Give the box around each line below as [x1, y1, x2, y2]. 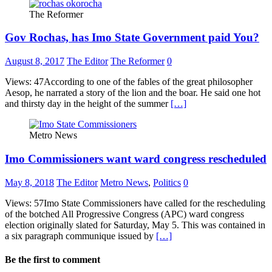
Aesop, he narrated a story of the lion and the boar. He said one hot [5, 87, 260, 98]
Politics [153, 177, 181, 188]
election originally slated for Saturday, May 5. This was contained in [5, 219, 265, 230]
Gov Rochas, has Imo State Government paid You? [5, 31, 259, 44]
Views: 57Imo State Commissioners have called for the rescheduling [5, 197, 265, 208]
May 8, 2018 [5, 177, 54, 188]
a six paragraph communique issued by [5, 230, 156, 241]
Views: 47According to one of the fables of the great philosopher [5, 76, 253, 87]
